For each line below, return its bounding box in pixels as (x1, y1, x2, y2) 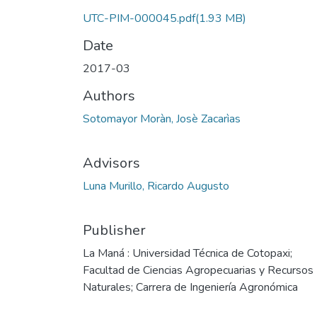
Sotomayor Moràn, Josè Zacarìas (83, 110, 241, 127)
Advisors (83, 153, 140, 173)
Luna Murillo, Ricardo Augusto (83, 178, 229, 194)
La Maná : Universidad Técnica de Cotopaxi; (83, 245, 292, 261)
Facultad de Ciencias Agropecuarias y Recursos (83, 262, 313, 278)
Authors (83, 86, 135, 105)
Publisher (83, 220, 146, 240)
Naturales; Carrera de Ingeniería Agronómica (83, 279, 298, 295)
